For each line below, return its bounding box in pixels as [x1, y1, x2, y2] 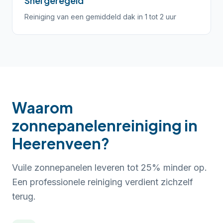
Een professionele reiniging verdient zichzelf [12, 177, 193, 187]
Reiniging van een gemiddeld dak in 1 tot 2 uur [24, 12, 176, 21]
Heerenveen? [12, 134, 110, 153]
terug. [12, 191, 36, 202]
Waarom [12, 98, 73, 117]
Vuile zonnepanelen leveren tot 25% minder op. [12, 162, 207, 173]
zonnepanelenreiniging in [12, 116, 198, 135]
